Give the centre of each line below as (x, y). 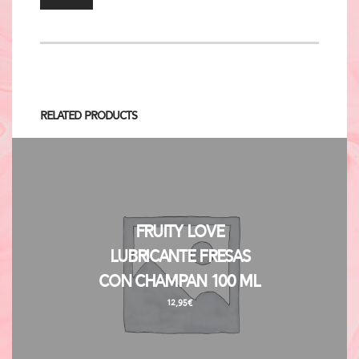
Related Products (89, 116)
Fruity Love (179, 232)
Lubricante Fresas (179, 257)
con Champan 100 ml (179, 282)
